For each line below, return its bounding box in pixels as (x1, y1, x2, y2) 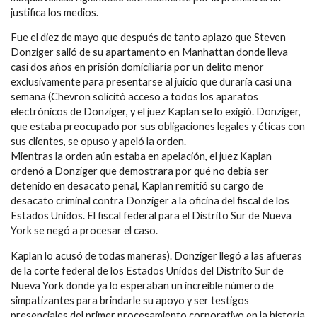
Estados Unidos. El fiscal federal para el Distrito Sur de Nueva (11, 209, 292, 222)
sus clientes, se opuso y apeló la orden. (11, 135, 186, 148)
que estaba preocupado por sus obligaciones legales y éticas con (11, 120, 305, 133)
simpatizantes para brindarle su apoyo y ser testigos (11, 294, 249, 306)
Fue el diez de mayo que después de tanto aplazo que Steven (11, 31, 286, 44)
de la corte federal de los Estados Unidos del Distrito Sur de (11, 264, 284, 277)
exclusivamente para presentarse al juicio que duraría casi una (11, 76, 292, 88)
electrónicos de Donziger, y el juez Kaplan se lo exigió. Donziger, (11, 105, 301, 118)
